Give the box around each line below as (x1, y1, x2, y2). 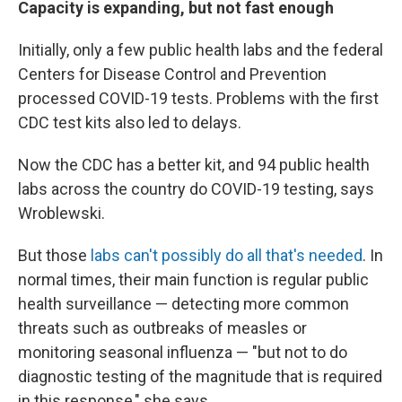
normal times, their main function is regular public (18, 269, 369, 289)
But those (18, 245, 91, 265)
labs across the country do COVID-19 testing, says (18, 179, 374, 198)
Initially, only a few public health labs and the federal (18, 39, 383, 59)
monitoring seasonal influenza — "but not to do (18, 342, 347, 362)
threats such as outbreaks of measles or (18, 318, 307, 337)
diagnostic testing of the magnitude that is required (18, 366, 382, 386)
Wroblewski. (18, 203, 105, 223)
